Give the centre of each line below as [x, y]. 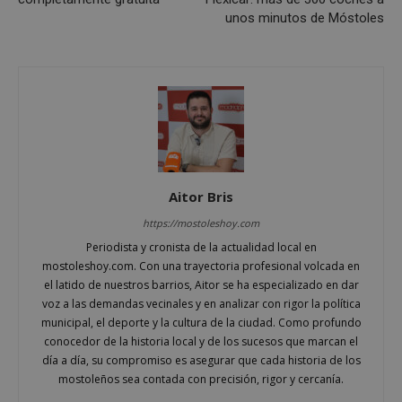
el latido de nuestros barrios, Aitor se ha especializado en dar [201, 284]
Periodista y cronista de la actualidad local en [201, 247]
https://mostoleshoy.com [201, 223]
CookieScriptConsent [137, 71]
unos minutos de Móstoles [305, 17]
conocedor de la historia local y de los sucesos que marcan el [201, 341]
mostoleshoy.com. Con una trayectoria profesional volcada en [201, 266]
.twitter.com [273, 324]
